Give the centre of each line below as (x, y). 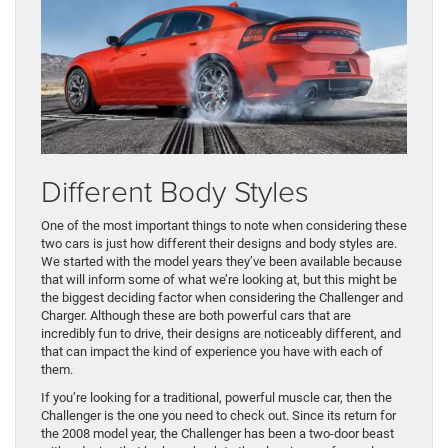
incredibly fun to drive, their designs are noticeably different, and (221, 334)
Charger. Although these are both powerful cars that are (196, 316)
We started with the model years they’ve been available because (221, 262)
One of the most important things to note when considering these (224, 226)
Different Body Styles (175, 191)
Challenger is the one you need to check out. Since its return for (218, 416)
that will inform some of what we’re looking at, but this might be (219, 280)
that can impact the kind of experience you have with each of (212, 352)
